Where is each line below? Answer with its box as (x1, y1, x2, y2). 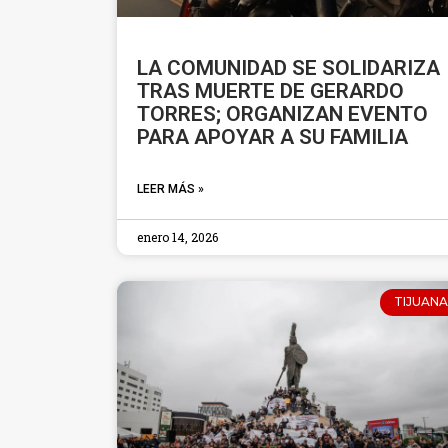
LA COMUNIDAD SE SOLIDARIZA (137, 56, 440, 81)
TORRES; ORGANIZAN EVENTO (137, 102, 428, 127)
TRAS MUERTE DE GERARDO (137, 79, 404, 104)
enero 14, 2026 (137, 229, 218, 246)
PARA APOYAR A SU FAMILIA (137, 125, 408, 150)
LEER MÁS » (137, 182, 204, 197)
